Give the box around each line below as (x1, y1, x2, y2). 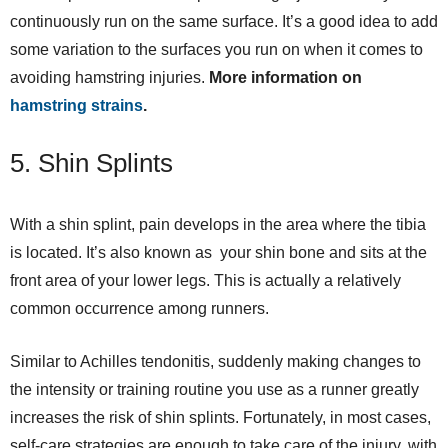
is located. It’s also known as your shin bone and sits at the (10, 243, 427, 261)
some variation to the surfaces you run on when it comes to (10, 40, 423, 58)
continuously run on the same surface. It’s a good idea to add (10, 12, 438, 30)
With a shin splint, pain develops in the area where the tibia (10, 215, 426, 233)
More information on (209, 68, 362, 86)
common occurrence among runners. (10, 299, 269, 317)
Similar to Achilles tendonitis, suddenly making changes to (10, 352, 421, 370)
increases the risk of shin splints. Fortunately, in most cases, (10, 408, 431, 426)
